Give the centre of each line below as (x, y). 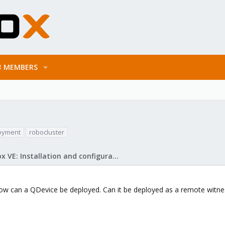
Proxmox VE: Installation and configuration (116, 156)
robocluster (47, 132)
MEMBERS (20, 67)
